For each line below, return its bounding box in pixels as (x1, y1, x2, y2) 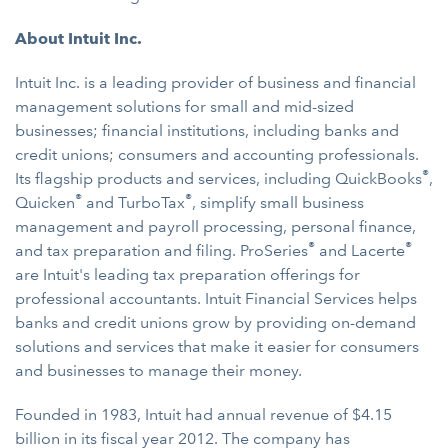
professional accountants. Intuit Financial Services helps (15, 289, 417, 308)
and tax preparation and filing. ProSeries (15, 241, 308, 260)
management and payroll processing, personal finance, (15, 217, 416, 236)
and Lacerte (315, 241, 405, 260)
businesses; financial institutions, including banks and (15, 121, 399, 140)
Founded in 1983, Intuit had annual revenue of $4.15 (15, 405, 392, 424)
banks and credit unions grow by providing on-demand (15, 313, 416, 332)
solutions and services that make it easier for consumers (15, 337, 419, 356)
